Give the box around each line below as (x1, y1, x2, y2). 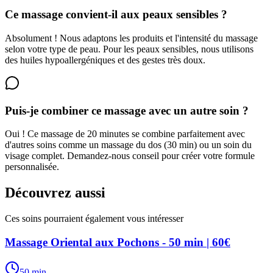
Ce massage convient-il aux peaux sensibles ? (5, 8, 227, 21)
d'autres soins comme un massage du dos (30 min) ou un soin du (5, 140, 252, 151)
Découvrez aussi (5, 185, 105, 201)
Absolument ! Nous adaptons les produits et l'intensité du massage (5, 32, 258, 43)
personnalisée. (5, 161, 59, 172)
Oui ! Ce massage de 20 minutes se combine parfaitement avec (5, 129, 245, 140)
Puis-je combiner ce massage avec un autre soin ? (5, 104, 249, 117)
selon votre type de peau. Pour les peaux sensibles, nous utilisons (5, 43, 253, 54)
